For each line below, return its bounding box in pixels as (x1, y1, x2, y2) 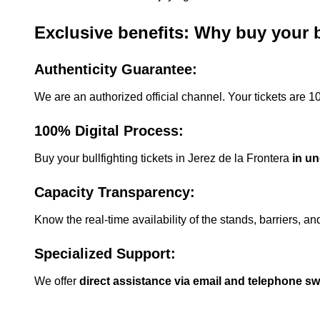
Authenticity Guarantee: (34, 61, 197, 77)
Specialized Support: (34, 246, 176, 261)
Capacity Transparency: (34, 184, 195, 200)
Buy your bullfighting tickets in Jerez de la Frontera (34, 152, 292, 164)
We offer (34, 275, 79, 287)
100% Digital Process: (34, 123, 184, 139)
